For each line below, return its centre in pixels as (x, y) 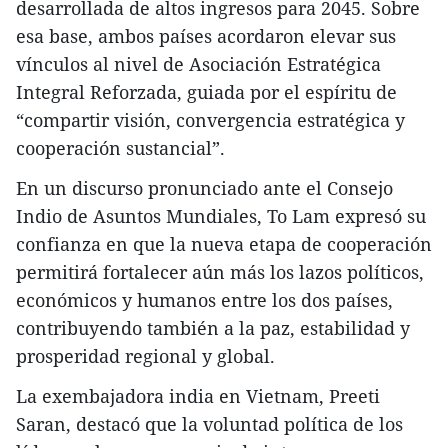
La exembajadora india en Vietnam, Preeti (198, 395)
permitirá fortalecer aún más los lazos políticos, (220, 271)
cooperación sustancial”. (120, 147)
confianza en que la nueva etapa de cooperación (224, 243)
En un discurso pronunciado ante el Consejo (204, 187)
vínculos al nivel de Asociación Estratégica (198, 63)
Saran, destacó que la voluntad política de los (209, 423)
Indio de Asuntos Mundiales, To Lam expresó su (221, 215)
